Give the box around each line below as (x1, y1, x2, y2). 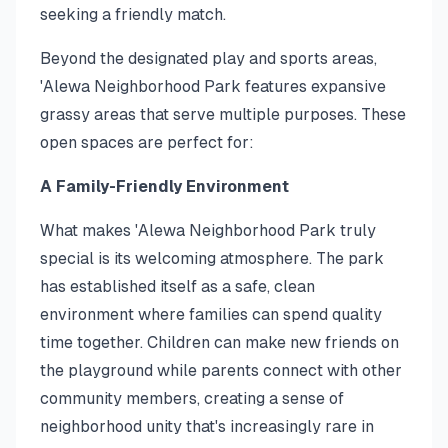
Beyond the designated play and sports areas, (40, 49, 377, 68)
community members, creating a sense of (40, 389, 344, 408)
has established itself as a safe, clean (40, 277, 315, 296)
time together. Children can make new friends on (40, 333, 399, 352)
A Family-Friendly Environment (40, 177, 289, 196)
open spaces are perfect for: (40, 133, 254, 152)
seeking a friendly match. (40, 5, 226, 24)
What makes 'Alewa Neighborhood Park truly (40, 221, 376, 240)
